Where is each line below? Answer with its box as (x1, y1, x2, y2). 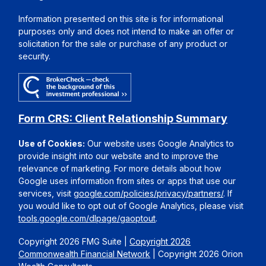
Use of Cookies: (18, 138, 85, 149)
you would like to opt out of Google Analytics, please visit (18, 201, 244, 211)
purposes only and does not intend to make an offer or (18, 26, 235, 36)
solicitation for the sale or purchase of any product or (18, 38, 228, 49)
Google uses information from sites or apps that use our (18, 176, 236, 186)
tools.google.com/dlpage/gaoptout (18, 213, 156, 224)
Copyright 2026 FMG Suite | (18, 236, 130, 247)
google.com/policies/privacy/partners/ (74, 188, 224, 199)
